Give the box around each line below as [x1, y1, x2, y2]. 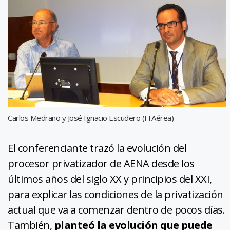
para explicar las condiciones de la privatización [8, 187, 223, 202]
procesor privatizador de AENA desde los [8, 157, 195, 171]
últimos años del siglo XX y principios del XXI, [8, 172, 212, 186]
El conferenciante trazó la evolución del [8, 141, 186, 156]
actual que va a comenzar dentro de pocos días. [8, 203, 225, 217]
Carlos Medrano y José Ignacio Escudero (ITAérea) [8, 112, 174, 123]
